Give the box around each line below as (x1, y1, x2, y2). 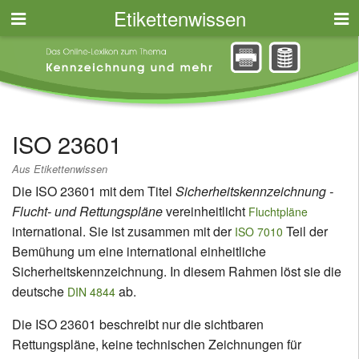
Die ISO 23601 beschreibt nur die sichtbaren (12, 315, 264, 334)
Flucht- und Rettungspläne (12, 202, 163, 221)
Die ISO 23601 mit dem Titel (12, 182, 175, 201)
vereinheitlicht (163, 202, 248, 221)
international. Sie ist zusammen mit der (12, 222, 235, 241)
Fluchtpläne (248, 204, 308, 220)
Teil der (283, 222, 328, 241)
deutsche (12, 282, 67, 301)
